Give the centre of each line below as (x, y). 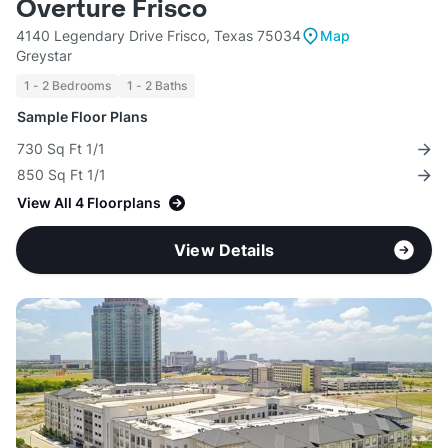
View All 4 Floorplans (89, 203)
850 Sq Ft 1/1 (61, 175)
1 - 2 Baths (157, 86)
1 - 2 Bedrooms (67, 86)
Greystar (44, 56)
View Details (224, 250)
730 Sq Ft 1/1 (61, 149)
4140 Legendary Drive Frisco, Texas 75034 (158, 36)
